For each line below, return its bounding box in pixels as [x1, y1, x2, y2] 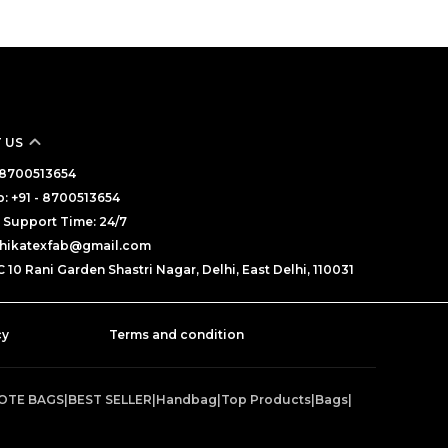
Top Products [221, 392, 311, 408]
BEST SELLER [68, 392, 152, 408]
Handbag [156, 392, 217, 408]
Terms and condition [109, 327, 245, 343]
